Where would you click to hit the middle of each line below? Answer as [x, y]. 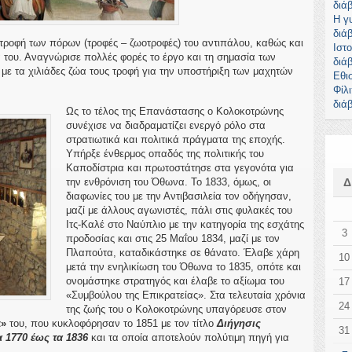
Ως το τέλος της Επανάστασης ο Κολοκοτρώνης [174, 111]
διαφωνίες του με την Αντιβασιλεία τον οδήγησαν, [178, 196]
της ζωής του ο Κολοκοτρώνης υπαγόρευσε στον [176, 309]
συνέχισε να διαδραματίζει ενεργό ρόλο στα [165, 125]
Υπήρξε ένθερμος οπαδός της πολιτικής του [165, 154]
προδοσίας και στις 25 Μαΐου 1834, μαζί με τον [172, 238]
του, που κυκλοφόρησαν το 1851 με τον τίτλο [112, 323]
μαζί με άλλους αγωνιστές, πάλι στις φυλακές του [179, 210]
